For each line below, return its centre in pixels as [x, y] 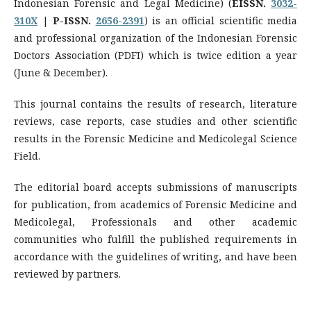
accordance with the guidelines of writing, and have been [155, 257]
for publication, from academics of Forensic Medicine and [155, 205]
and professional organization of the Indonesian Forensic [155, 38]
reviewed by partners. [67, 274]
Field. [27, 156]
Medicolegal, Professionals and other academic [155, 222]
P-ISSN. [74, 21]
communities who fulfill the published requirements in [155, 239]
